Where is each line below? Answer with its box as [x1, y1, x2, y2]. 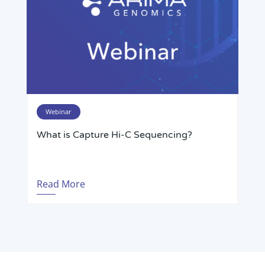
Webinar [45, 106, 72, 116]
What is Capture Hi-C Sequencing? [36, 128, 192, 141]
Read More [36, 177, 85, 190]
